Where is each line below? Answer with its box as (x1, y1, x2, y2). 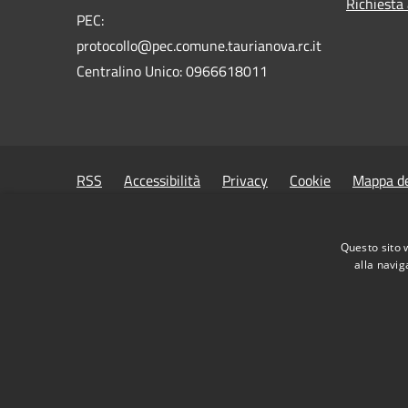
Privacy (222, 168, 268, 191)
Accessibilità (124, 168, 200, 191)
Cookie (290, 168, 331, 191)
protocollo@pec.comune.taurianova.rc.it (76, 34, 321, 56)
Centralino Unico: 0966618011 (76, 59, 268, 82)
